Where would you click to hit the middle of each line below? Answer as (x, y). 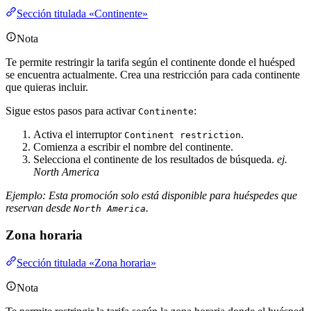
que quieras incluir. (47, 87)
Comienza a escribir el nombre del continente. (133, 146)
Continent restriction (183, 135)
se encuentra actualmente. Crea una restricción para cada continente (153, 74)
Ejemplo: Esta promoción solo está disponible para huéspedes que (151, 195)
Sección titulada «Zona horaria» (86, 263)
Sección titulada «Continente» (82, 13)
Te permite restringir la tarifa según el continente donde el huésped (150, 62)
